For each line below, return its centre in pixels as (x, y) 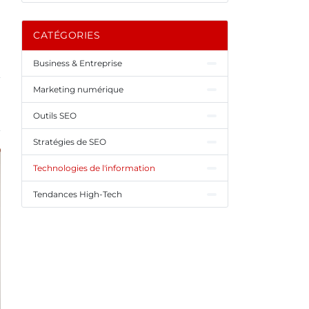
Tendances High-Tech (78, 194)
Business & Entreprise (78, 63)
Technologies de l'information (94, 168)
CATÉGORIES (67, 35)
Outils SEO (55, 116)
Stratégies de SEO (70, 142)
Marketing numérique (78, 89)
